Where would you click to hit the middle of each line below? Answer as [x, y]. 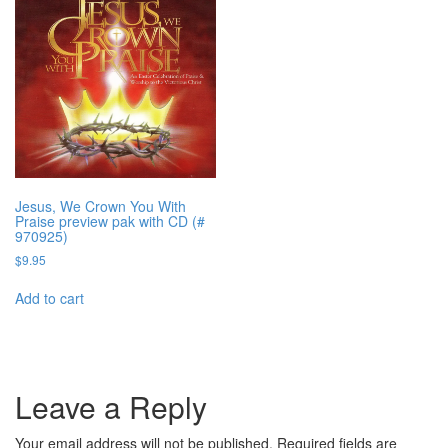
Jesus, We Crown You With [100, 206]
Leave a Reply [111, 406]
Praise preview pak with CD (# [110, 221]
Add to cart [49, 298]
